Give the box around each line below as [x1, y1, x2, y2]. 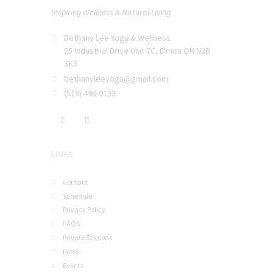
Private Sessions [63, 233, 113, 243]
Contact [63, 177, 88, 186]
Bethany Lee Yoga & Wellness [64, 32, 171, 44]
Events [63, 260, 84, 270]
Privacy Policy [63, 205, 106, 214]
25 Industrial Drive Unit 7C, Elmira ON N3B [64, 45, 210, 57]
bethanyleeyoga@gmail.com [64, 73, 168, 84]
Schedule [63, 191, 93, 200]
